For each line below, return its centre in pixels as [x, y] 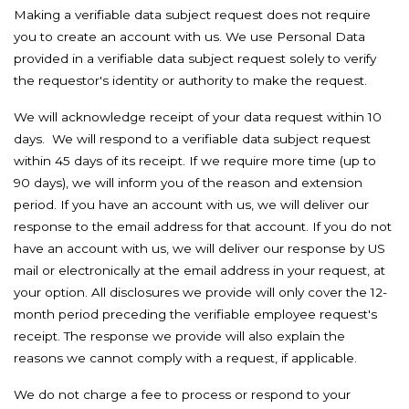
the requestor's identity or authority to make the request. [190, 80]
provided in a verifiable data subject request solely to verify [195, 58]
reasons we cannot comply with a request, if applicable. [185, 358]
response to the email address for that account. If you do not [203, 226]
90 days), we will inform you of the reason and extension [188, 183]
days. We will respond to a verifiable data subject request [192, 139]
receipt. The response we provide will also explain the [179, 336]
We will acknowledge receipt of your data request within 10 [198, 117]
